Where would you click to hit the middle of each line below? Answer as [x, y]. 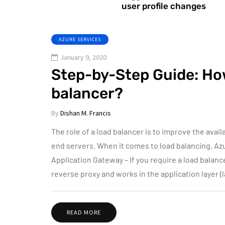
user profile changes [164, 6]
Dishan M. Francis [86, 113]
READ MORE [84, 212]
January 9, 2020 [83, 57]
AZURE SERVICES [80, 39]
